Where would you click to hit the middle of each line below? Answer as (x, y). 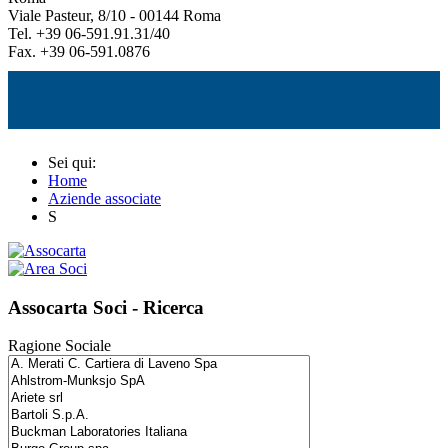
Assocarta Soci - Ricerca (106, 307)
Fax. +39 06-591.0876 (79, 51)
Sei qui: (76, 162)
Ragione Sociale (59, 346)
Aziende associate (104, 198)
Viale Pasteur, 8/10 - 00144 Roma (114, 15)
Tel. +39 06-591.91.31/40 (89, 33)
